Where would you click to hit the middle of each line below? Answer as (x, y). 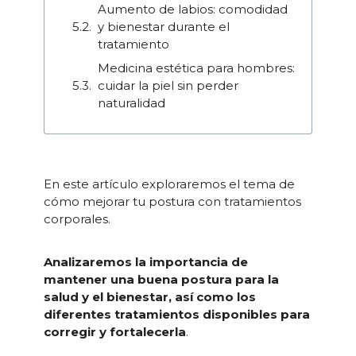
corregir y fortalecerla (114, 332)
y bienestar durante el (163, 27)
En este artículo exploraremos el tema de (169, 184)
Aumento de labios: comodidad (192, 10)
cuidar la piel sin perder (168, 85)
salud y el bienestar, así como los (149, 297)
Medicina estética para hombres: (196, 68)
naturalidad (131, 103)
